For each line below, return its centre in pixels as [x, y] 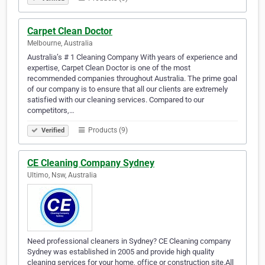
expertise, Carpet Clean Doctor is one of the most [109, 68]
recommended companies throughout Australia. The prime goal [132, 79]
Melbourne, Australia [60, 43]
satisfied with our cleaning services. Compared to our [116, 100]
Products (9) [107, 130]
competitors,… [51, 111]
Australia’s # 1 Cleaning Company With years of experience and [132, 57]
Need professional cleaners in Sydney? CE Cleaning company [129, 241]
